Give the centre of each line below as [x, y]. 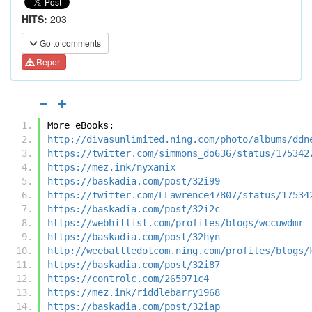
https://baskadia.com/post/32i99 [134, 181]
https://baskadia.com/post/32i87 [134, 264]
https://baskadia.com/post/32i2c [134, 209]
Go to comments [69, 43]
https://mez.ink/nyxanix [111, 167]
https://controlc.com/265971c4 [128, 278]
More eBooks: [81, 125]
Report [48, 62]
